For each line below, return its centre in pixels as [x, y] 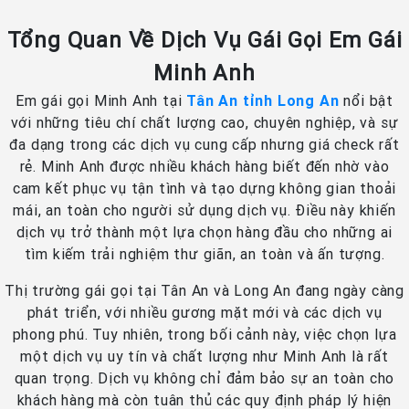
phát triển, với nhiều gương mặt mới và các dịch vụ [204, 313]
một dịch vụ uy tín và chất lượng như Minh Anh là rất [204, 357]
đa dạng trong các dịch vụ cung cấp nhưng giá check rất [204, 145]
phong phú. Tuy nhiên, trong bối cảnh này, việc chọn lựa [204, 335]
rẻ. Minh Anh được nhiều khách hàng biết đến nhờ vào [204, 167]
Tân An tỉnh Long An [263, 101]
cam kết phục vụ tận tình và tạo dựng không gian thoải [204, 189]
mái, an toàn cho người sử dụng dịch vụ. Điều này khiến [204, 210]
